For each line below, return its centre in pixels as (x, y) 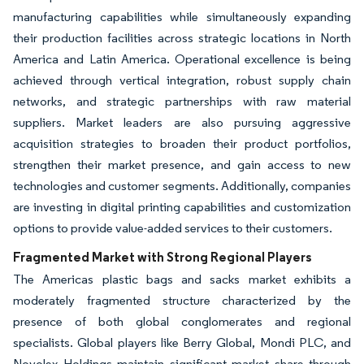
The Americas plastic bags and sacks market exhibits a (182, 279)
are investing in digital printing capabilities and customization (182, 207)
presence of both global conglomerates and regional (182, 322)
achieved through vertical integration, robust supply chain (182, 80)
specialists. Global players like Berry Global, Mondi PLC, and (182, 343)
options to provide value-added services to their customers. (173, 228)
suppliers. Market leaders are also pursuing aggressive (182, 123)
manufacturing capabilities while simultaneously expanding (182, 17)
